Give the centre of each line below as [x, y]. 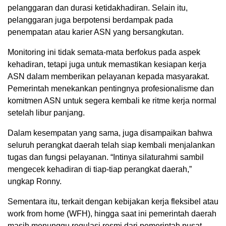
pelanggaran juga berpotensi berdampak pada [90, 20]
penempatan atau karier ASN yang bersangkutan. [96, 32]
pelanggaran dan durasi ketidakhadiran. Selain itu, [98, 8]
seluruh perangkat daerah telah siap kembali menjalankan [111, 145]
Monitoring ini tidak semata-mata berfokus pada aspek [104, 52]
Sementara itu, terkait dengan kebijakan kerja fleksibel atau [113, 201]
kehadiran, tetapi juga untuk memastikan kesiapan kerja [107, 64]
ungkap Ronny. [35, 181]
